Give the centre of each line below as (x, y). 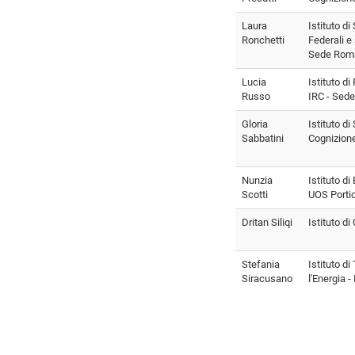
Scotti (255, 194)
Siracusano (267, 278)
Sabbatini (263, 138)
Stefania (261, 264)
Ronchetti (263, 40)
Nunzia (257, 180)
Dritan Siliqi (267, 222)
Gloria (255, 124)
